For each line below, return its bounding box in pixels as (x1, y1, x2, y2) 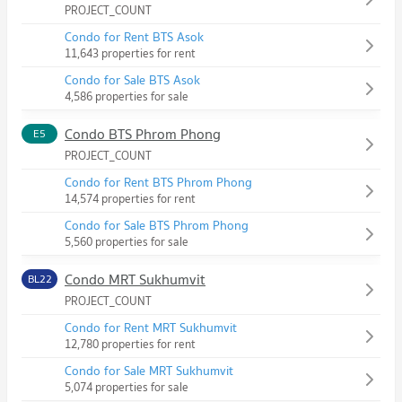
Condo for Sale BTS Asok (65, 70, 200, 91)
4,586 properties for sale (65, 87, 188, 107)
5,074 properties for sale (65, 378, 188, 398)
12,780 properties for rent (65, 335, 196, 354)
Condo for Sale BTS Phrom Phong (65, 215, 249, 236)
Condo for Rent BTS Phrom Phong (65, 172, 252, 193)
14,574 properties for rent (65, 189, 196, 209)
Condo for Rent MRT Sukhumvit (65, 318, 237, 338)
